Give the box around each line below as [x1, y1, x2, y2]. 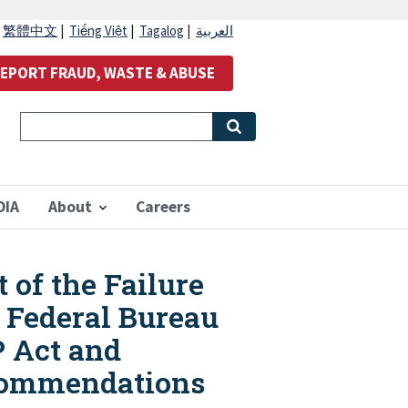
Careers [136, 197, 190, 217]
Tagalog [139, 22, 184, 40]
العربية [196, 22, 233, 40]
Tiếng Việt [69, 22, 127, 40]
